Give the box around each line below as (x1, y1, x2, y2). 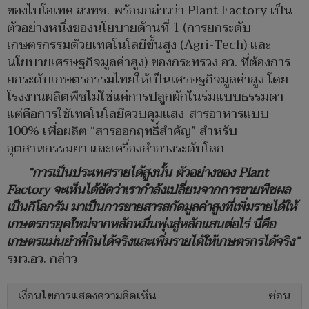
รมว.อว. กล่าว (7, 248, 77, 270)
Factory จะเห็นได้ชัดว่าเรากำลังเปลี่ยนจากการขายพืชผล (7, 179, 290, 201)
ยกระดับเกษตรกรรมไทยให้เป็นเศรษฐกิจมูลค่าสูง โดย (7, 69, 288, 91)
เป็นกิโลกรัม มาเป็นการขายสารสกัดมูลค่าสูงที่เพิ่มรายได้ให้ (7, 197, 297, 219)
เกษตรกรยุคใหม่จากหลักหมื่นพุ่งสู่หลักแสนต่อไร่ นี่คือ (7, 214, 275, 236)
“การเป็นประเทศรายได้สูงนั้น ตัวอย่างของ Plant (28, 162, 268, 184)
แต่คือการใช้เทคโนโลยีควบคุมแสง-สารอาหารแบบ (7, 103, 269, 126)
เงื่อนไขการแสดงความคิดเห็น (18, 286, 157, 306)
